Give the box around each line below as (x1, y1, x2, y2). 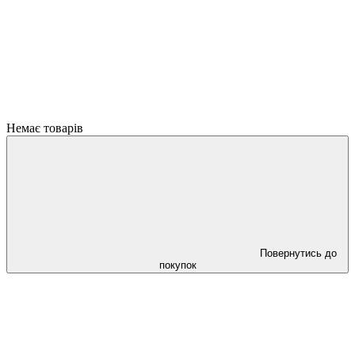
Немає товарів (6, 121, 83, 135)
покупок (158, 259, 197, 271)
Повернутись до (259, 247, 337, 259)
